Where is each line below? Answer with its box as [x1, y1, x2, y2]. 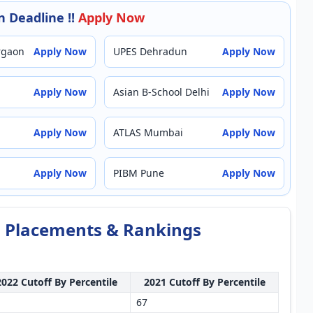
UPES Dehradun [113, 45, 187, 58]
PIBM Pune [113, 166, 164, 180]
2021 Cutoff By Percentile [143, 275, 265, 289]
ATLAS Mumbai [113, 126, 183, 139]
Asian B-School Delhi [113, 85, 210, 99]
